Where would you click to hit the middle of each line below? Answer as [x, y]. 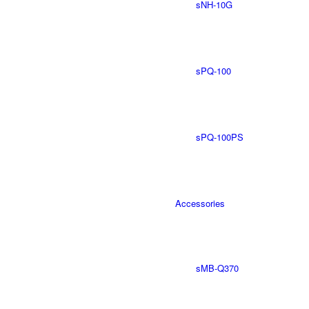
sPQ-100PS [220, 137]
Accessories [200, 203]
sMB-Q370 [217, 268]
